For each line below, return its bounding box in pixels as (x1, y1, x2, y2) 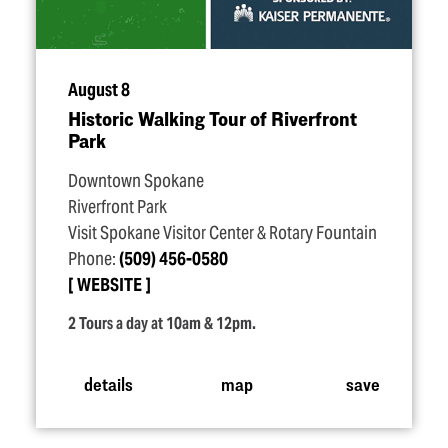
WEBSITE (77, 274, 142, 296)
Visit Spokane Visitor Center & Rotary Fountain (68, 222, 377, 244)
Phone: (68, 248, 119, 270)
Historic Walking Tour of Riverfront (68, 107, 357, 130)
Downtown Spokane (68, 170, 204, 192)
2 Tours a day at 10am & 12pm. (68, 313, 256, 334)
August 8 (68, 79, 130, 101)
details (83, 372, 133, 394)
